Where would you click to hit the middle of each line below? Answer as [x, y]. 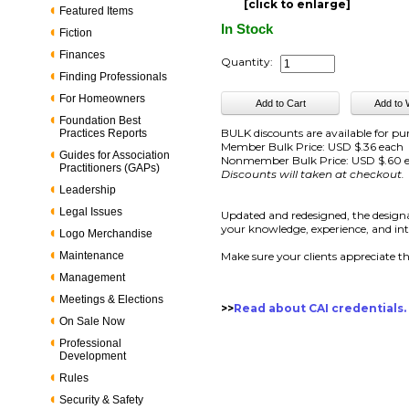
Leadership [88, 190]
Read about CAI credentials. [320, 308]
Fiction [76, 33]
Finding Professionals [114, 77]
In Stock [247, 29]
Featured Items [97, 11]
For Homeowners [103, 99]
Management [93, 278]
